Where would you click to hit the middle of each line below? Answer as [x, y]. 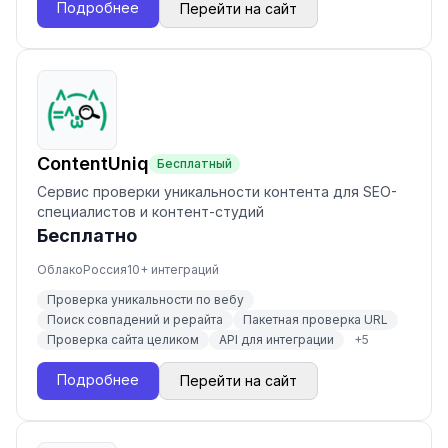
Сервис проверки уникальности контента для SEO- [217, 191]
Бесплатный [194, 163]
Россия [105, 269]
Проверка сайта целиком [123, 339]
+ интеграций [179, 269]
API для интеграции [276, 339]
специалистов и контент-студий [150, 211]
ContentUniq [93, 163]
